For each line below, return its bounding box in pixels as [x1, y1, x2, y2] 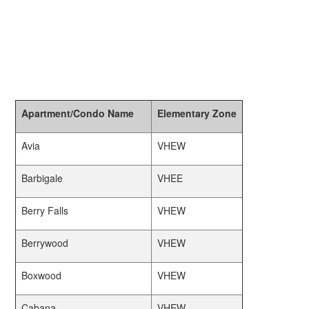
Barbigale [21, 171, 63, 185]
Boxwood [21, 268, 62, 282]
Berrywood [21, 236, 69, 250]
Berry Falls [21, 203, 69, 217]
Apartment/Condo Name [21, 106, 134, 120]
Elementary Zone [157, 106, 237, 120]
